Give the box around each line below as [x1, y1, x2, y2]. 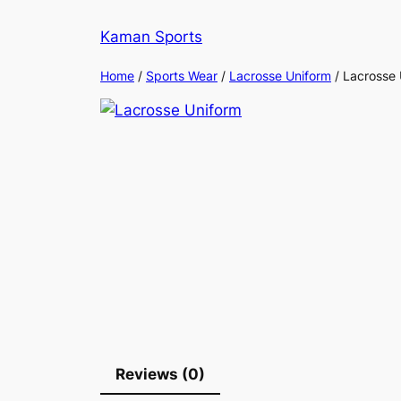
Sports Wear [146, 68, 218, 83]
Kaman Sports [100, 28, 202, 46]
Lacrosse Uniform [229, 68, 331, 83]
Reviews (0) [115, 364, 205, 383]
